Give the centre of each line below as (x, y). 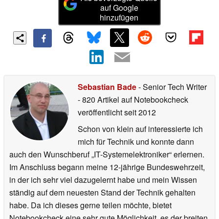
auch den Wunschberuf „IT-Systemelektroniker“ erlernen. (107, 154)
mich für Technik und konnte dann (136, 141)
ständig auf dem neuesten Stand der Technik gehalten (102, 192)
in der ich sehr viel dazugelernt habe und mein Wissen (103, 179)
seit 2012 (139, 112)
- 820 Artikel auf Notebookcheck (133, 99)
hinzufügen (119, 18)
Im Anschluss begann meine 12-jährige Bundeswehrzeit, (107, 167)
